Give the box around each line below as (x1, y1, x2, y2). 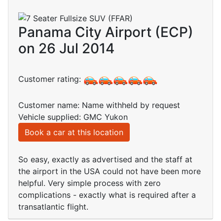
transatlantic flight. (18, 202, 88, 212)
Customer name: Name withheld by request (18, 100, 180, 110)
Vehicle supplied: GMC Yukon (18, 112, 128, 122)
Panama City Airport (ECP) (18, 24, 193, 41)
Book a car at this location (25, 127, 123, 138)
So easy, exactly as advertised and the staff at (18, 154, 192, 165)
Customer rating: (18, 74, 83, 84)
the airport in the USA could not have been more (18, 166, 201, 177)
